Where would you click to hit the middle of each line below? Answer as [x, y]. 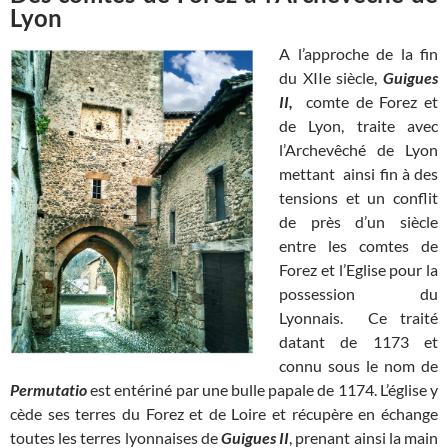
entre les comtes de [358, 246]
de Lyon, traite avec [358, 126]
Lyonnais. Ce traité [358, 318]
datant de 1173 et [358, 342]
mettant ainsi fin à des [358, 174]
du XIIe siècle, [331, 78]
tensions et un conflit [358, 198]
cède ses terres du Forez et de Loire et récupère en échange [224, 414]
